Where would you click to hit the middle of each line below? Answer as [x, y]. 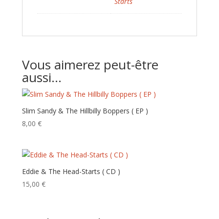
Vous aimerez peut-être [90, 65]
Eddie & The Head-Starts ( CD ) [71, 172]
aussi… [42, 77]
